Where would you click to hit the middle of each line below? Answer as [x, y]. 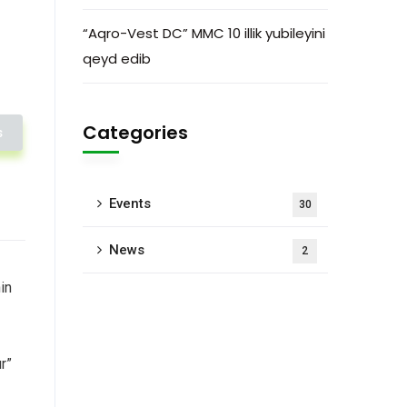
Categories [135, 132]
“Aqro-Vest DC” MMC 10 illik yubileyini [204, 33]
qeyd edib [117, 58]
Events [130, 203]
